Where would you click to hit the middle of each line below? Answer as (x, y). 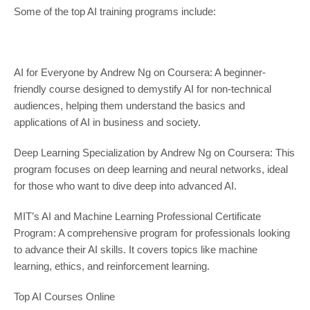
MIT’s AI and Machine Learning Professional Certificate (137, 217)
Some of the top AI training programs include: (115, 12)
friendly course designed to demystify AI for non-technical (142, 89)
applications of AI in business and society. (107, 122)
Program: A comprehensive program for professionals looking (152, 233)
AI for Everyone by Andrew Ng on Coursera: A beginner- (139, 73)
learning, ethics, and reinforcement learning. (111, 266)
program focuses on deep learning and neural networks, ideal (151, 170)
